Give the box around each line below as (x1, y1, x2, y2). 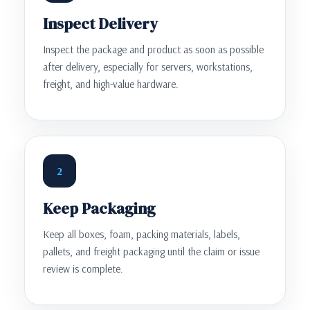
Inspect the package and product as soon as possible (43, 42, 264, 56)
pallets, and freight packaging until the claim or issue (43, 244, 259, 258)
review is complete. (43, 262, 123, 275)
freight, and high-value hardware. (43, 77, 179, 91)
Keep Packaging (43, 197, 156, 219)
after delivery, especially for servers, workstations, (43, 60, 253, 73)
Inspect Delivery (43, 12, 158, 34)
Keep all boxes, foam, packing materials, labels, (43, 227, 240, 241)
